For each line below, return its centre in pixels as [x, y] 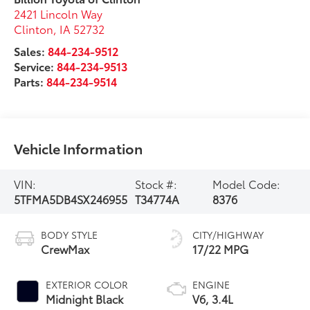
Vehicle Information [79, 148]
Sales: [31, 51]
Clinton [34, 28]
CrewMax [65, 248]
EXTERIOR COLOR [87, 284]
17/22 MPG [220, 248]
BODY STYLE [70, 234]
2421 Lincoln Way [58, 13]
